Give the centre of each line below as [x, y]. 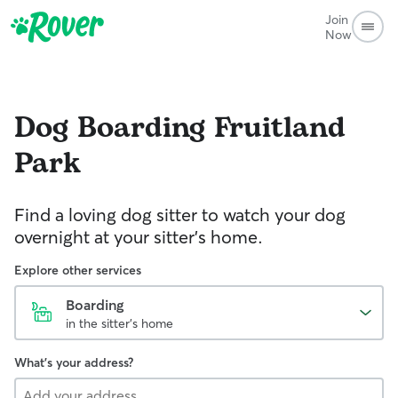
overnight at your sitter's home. [139, 237]
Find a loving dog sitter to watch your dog [180, 215]
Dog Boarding [110, 128]
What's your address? [74, 362]
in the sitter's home [119, 323]
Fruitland [280, 128]
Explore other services [78, 270]
